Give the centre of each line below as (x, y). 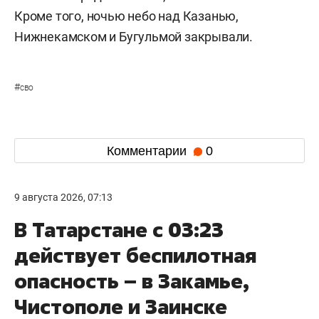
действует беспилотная (135, 256)
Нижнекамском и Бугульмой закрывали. (134, 37)
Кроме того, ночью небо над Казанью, (126, 16)
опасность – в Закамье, (132, 281)
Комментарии (148, 151)
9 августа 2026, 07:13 (63, 198)
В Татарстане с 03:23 (119, 230)
